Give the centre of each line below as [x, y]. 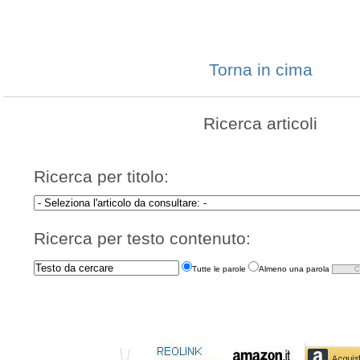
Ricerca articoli [260, 123]
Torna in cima [260, 70]
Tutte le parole [220, 269]
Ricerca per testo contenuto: [142, 238]
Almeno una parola [295, 269]
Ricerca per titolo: [101, 177]
